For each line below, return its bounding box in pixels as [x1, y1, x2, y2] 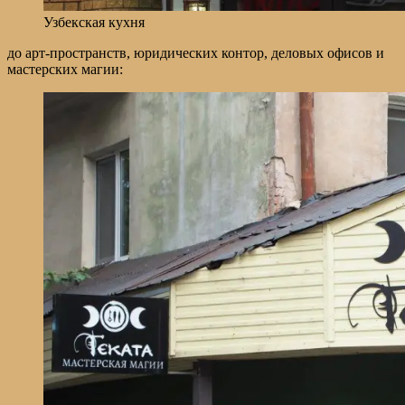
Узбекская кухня [43, 14, 145, 31]
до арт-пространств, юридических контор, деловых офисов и [7, 45, 384, 61]
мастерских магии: [7, 61, 123, 78]
